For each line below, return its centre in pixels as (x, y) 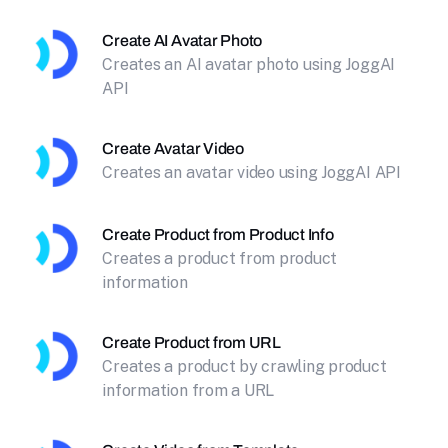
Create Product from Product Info (218, 234)
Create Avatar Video (173, 148)
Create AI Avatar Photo (182, 40)
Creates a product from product (220, 258)
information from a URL (188, 390)
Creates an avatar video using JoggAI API (251, 172)
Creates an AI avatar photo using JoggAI (249, 64)
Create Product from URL (191, 342)
